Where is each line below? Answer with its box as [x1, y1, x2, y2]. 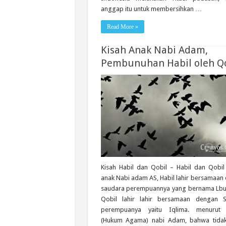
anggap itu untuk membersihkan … [100, 5, 202, 13]
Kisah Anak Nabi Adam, [100, 44, 208, 56]
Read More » [106, 23, 138, 30]
